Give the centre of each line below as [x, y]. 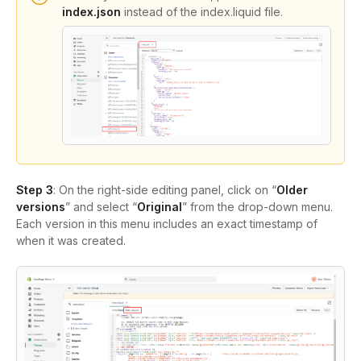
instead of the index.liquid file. [202, 11]
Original [160, 207]
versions [41, 207]
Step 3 [35, 190]
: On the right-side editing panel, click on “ [165, 190]
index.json [91, 11]
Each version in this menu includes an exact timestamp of [167, 224]
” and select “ [101, 207]
